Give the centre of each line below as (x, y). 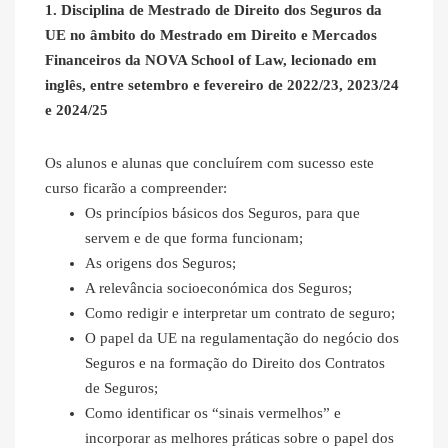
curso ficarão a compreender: (136, 188)
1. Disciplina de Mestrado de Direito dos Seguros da (213, 10)
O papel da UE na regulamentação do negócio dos (242, 338)
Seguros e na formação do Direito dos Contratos (235, 363)
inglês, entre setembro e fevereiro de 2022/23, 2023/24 (222, 85)
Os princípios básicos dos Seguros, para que (222, 213)
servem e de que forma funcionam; (194, 238)
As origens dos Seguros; (160, 263)
